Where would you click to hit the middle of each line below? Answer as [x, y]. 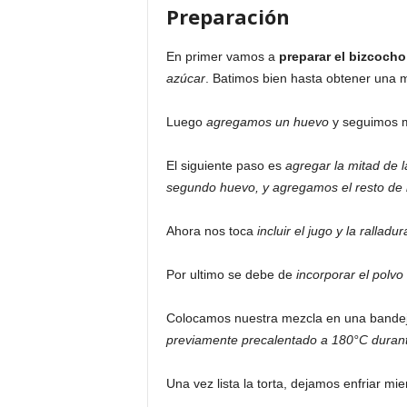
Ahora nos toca [211, 231]
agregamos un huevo [267, 122]
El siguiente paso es [225, 165]
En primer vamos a [222, 56]
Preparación [228, 16]
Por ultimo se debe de [231, 274]
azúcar [185, 78]
